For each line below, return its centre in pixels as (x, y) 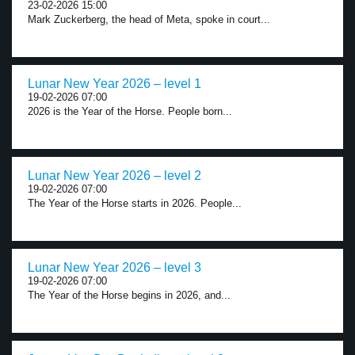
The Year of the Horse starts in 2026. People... (135, 203)
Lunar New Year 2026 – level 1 (115, 84)
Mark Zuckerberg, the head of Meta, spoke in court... (149, 19)
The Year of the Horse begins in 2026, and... (129, 295)
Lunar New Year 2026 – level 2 (115, 176)
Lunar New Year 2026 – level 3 (115, 267)
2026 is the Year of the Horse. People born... (130, 111)
